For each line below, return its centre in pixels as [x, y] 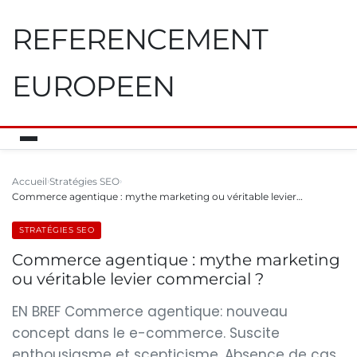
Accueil [29, 181]
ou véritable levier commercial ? [138, 279]
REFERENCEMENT [140, 39]
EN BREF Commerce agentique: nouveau [150, 312]
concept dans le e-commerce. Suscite [146, 333]
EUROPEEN [93, 86]
